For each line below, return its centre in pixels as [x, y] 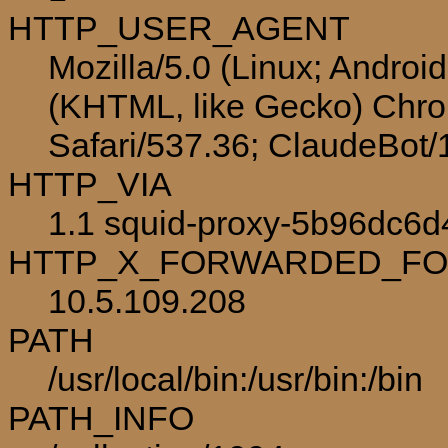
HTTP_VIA [90, 183]
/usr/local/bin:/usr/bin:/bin [235, 378]
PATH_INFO [101, 417]
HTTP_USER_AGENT [179, 27]
